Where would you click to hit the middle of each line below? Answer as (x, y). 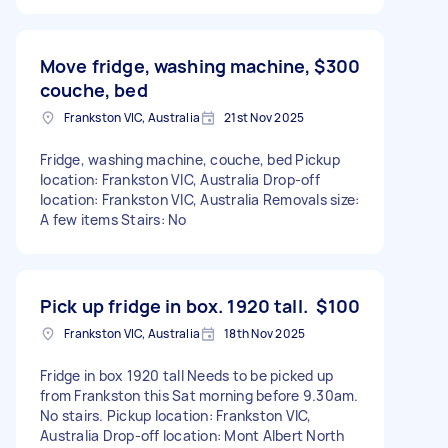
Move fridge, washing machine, (175, 65)
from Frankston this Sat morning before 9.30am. (199, 395)
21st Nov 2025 (264, 117)
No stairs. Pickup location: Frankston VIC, (176, 415)
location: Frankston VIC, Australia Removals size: (200, 199)
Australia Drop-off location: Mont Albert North (192, 435)
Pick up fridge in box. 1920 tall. (174, 305)
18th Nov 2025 (265, 333)
